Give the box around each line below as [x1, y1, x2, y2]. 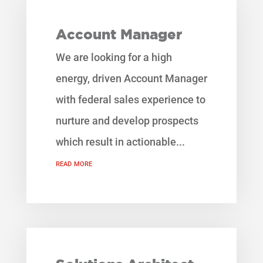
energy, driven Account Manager [55, 73, 207, 85]
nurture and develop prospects [55, 115, 198, 127]
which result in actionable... [55, 136, 185, 149]
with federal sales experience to [55, 94, 205, 106]
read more [55, 157, 92, 169]
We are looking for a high [55, 52, 172, 64]
